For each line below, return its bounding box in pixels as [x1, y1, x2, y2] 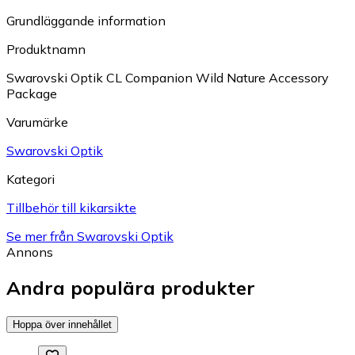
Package [6, 86, 57, 102]
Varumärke [6, 114, 68, 131]
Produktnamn [6, 41, 86, 58]
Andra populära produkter [6, 276, 255, 300]
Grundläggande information [6, 13, 166, 29]
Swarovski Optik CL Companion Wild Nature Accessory [6, 70, 329, 86]
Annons [6, 244, 53, 261]
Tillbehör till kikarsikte [6, 200, 136, 216]
